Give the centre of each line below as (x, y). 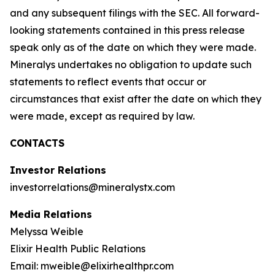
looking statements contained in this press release (127, 30)
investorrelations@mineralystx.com (92, 187)
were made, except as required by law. (102, 116)
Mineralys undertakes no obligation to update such (131, 64)
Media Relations (51, 214)
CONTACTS (37, 143)
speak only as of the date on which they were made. (133, 47)
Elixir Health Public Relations (78, 249)
